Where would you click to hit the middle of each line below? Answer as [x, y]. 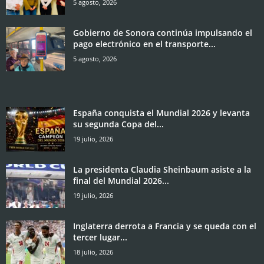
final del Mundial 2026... [121, 181]
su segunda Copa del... [118, 124]
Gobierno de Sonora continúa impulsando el [163, 33]
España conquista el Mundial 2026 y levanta [161, 113]
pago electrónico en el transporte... [144, 44]
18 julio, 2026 [93, 252]
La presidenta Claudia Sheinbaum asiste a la [162, 170]
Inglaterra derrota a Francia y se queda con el [165, 226]
